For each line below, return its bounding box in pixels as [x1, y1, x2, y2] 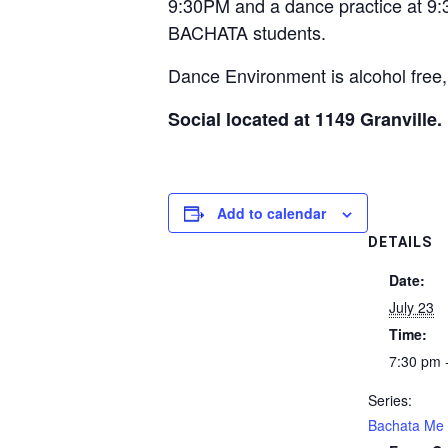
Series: [368, 390, 412, 410]
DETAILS [368, 234, 432, 250]
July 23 [389, 297, 434, 317]
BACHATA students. [168, 19, 326, 45]
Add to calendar [217, 203, 326, 223]
